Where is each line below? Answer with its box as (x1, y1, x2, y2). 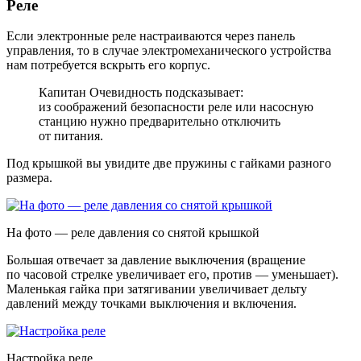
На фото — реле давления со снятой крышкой (6, 226, 259, 240)
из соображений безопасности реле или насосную (39, 100, 313, 114)
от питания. (39, 129, 103, 143)
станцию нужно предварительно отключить (39, 114, 280, 129)
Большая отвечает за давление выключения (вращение (6, 253, 305, 268)
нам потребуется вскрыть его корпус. (6, 58, 210, 73)
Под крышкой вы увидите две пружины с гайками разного (6, 156, 331, 171)
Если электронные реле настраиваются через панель (6, 29, 295, 44)
